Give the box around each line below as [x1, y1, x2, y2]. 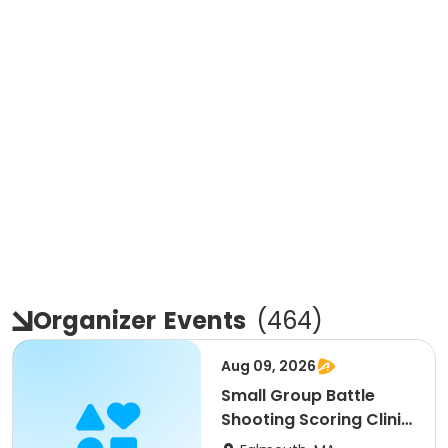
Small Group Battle [221, 384, 375, 407]
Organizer [33, 304, 156, 337]
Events [164, 304, 246, 337]
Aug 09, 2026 [221, 356, 316, 376]
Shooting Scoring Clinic [221, 408, 411, 431]
